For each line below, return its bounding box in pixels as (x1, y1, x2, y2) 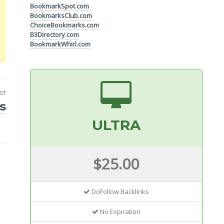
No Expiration (98, 207, 140, 216)
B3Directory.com (30, 29, 79, 39)
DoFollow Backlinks (89, 187, 149, 196)
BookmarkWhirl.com (30, 39, 91, 48)
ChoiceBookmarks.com (30, 20, 99, 29)
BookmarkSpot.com (30, 1, 89, 10)
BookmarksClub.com (30, 10, 92, 20)
